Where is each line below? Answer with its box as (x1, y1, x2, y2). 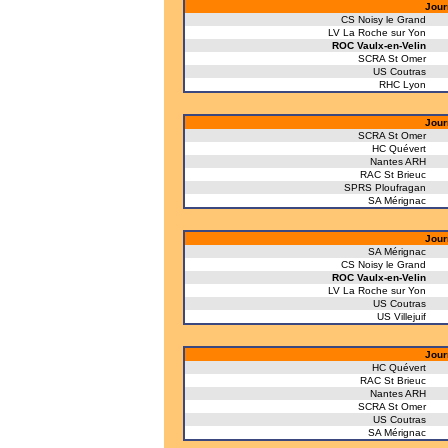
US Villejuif (377, 311, 426, 322)
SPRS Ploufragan (344, 182, 426, 193)
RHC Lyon (379, 79, 426, 90)
